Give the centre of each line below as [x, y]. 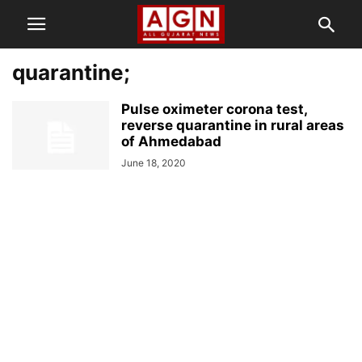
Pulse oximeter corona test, [214, 109]
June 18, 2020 [154, 163]
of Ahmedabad [171, 141]
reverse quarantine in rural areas [233, 125]
